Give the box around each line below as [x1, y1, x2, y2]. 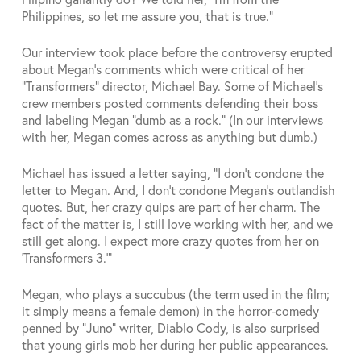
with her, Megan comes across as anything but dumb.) [21, 128, 317, 145]
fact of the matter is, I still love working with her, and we [21, 215, 333, 232]
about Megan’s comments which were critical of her [21, 60, 305, 77]
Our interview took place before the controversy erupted [21, 44, 333, 60]
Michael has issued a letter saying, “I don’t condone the [21, 164, 324, 181]
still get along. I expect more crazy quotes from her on [21, 232, 319, 249]
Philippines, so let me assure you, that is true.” [21, 7, 273, 24]
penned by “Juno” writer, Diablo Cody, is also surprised [21, 319, 320, 336]
